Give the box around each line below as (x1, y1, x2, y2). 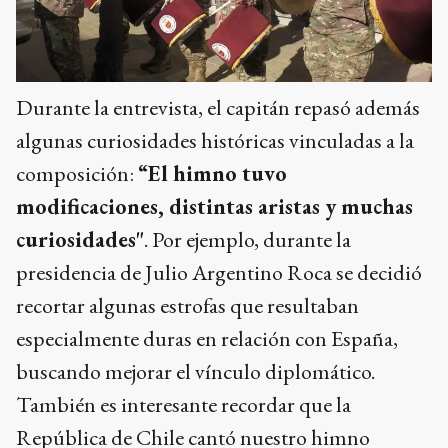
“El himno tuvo (138, 159, 287, 189)
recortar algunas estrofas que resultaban (16, 291, 359, 321)
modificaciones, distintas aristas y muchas (16, 192, 413, 222)
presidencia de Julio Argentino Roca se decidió (16, 258, 422, 288)
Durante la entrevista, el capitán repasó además (16, 93, 420, 123)
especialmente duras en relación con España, (16, 324, 398, 354)
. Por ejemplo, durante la (144, 225, 351, 255)
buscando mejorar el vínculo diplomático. (16, 357, 375, 387)
